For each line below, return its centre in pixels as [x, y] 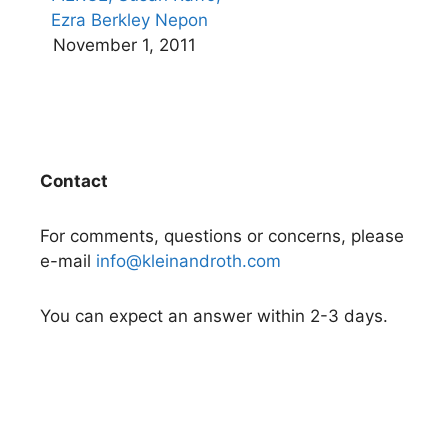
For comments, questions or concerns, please [222, 235]
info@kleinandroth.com [188, 260]
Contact [74, 180]
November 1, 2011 [124, 44]
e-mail [68, 260]
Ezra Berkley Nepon [129, 19]
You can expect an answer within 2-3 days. [214, 315]
